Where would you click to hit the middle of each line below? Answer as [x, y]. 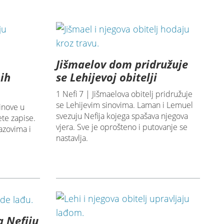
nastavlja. [72, 138]
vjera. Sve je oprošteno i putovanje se [121, 127]
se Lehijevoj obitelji [106, 77]
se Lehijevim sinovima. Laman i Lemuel [124, 105]
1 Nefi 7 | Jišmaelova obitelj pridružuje [124, 94]
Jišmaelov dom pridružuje [122, 64]
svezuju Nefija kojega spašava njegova [122, 116]
